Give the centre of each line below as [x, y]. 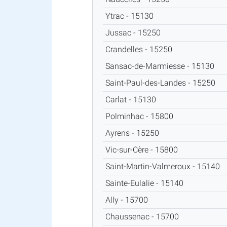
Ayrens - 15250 [134, 133]
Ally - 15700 [128, 200]
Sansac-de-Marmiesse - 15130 [162, 66]
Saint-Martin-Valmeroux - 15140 [164, 166]
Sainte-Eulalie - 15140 [146, 183]
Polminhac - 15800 [141, 116]
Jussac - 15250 [135, 32]
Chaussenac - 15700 [144, 216]
